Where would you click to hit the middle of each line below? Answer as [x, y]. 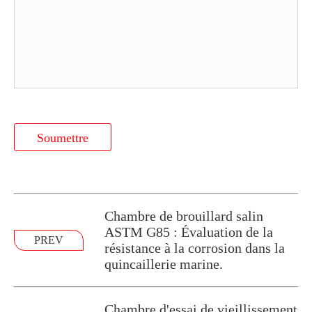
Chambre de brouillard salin [184, 216]
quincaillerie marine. [164, 264]
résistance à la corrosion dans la [195, 248]
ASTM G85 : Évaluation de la [189, 232]
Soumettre [63, 138]
